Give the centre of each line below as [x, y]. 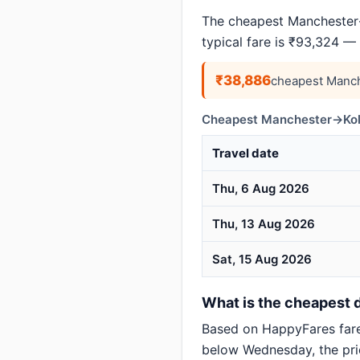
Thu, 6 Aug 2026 [261, 188]
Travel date [245, 153]
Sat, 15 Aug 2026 [262, 259]
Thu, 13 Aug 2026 [264, 224]
